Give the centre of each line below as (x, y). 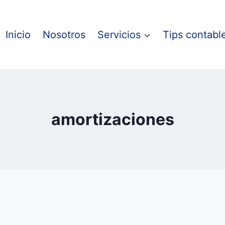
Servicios (119, 35)
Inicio (18, 35)
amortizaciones (113, 120)
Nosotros (64, 35)
